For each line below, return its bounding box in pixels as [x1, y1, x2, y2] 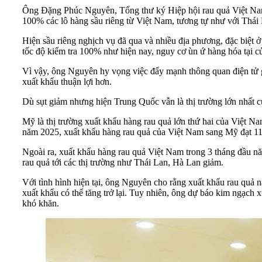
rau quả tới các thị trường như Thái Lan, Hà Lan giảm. [22, 157, 223, 167]
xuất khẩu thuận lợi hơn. [22, 76, 112, 87]
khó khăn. [22, 198, 59, 208]
